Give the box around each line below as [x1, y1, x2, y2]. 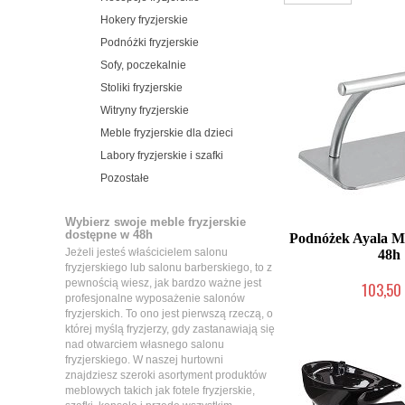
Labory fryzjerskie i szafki [100, 149, 223, 162]
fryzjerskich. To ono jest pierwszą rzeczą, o [65, 307, 273, 320]
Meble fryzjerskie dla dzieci [100, 127, 233, 139]
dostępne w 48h [65, 228, 153, 241]
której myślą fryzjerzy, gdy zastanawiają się [65, 323, 275, 335]
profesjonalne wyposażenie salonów [65, 292, 245, 305]
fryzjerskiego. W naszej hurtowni [65, 353, 223, 366]
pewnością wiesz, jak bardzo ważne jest [65, 277, 261, 289]
